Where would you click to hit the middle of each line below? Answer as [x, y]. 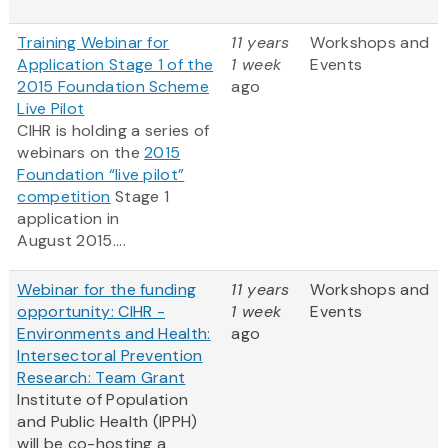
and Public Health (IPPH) [107, 422]
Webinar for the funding [107, 290]
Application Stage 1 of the [115, 65]
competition [64, 197]
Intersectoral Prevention [110, 356]
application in [68, 219]
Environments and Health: [114, 334]
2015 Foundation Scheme [113, 87]
